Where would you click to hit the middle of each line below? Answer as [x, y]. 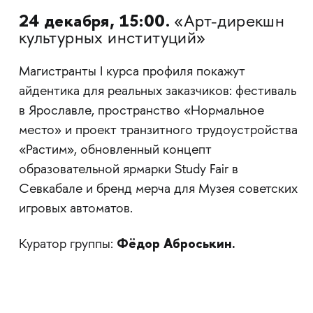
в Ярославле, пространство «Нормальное [141, 111]
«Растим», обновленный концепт [115, 150]
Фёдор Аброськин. [174, 243]
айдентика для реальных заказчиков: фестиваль [157, 92]
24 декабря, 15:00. [96, 20]
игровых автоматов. [75, 209]
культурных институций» [112, 39]
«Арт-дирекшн [230, 22]
